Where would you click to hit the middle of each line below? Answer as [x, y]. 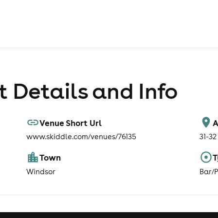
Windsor [41, 171]
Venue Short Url [71, 122]
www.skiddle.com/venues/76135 [81, 137]
